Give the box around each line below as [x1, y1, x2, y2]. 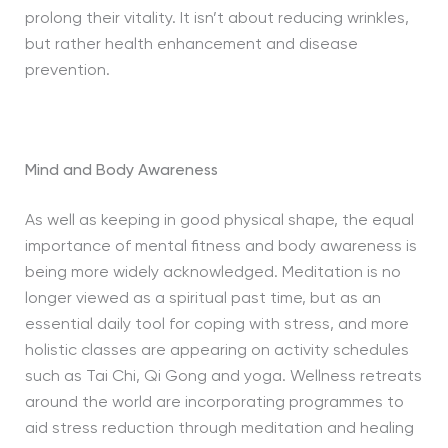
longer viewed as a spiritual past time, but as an [24, 291, 381, 307]
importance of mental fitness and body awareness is [24, 239, 417, 255]
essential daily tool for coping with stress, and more [24, 317, 409, 333]
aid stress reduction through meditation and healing [24, 421, 414, 437]
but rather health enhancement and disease [24, 37, 358, 53]
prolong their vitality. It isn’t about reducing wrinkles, [24, 11, 409, 27]
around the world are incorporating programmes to [24, 395, 404, 411]
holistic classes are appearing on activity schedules [24, 343, 409, 359]
